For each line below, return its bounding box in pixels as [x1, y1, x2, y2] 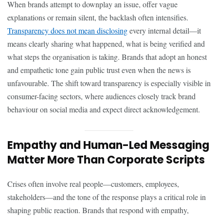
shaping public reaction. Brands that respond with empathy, [7, 204, 189, 215]
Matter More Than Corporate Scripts [7, 152, 205, 167]
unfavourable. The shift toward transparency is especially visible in [7, 77, 211, 88]
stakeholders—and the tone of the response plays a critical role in [7, 191, 206, 202]
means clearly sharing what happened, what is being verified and [7, 38, 205, 49]
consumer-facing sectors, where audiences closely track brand [7, 91, 196, 101]
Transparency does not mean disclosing [7, 25, 127, 36]
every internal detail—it [127, 25, 201, 36]
